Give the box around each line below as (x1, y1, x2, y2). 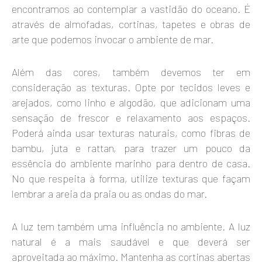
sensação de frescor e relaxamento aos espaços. (12, 111, 250, 125)
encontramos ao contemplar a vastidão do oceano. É (12, 2, 250, 16)
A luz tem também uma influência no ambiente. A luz (12, 220, 250, 233)
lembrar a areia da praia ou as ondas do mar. (12, 187, 207, 201)
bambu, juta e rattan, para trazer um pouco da (12, 142, 250, 155)
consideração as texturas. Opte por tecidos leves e (12, 81, 250, 94)
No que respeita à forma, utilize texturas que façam (12, 172, 250, 185)
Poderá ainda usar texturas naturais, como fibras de (12, 126, 250, 140)
